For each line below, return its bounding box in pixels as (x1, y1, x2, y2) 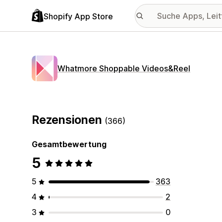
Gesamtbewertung (32, 139, 107, 149)
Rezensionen (32, 113, 105, 127)
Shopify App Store (44, 11, 113, 21)
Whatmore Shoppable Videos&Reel (57, 63, 190, 73)
